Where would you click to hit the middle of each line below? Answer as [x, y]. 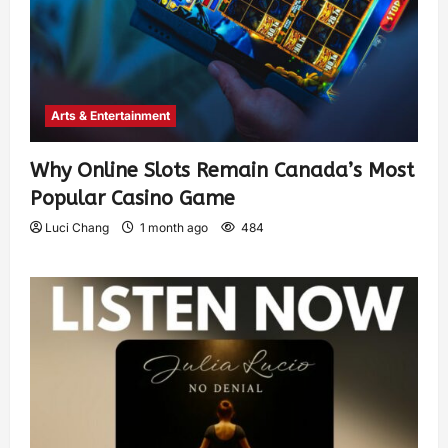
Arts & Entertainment [110, 115]
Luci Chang [77, 227]
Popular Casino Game [135, 198]
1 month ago [174, 227]
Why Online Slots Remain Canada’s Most [222, 170]
